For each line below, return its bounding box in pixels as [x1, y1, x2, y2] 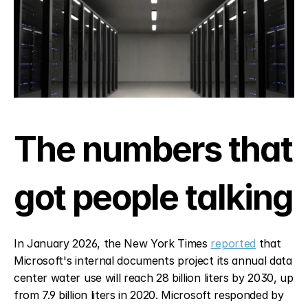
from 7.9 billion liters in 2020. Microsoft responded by [14, 287, 284, 302]
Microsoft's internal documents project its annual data [14, 253, 292, 267]
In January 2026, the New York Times [14, 236, 211, 250]
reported [210, 236, 256, 250]
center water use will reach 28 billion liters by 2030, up [14, 270, 294, 285]
